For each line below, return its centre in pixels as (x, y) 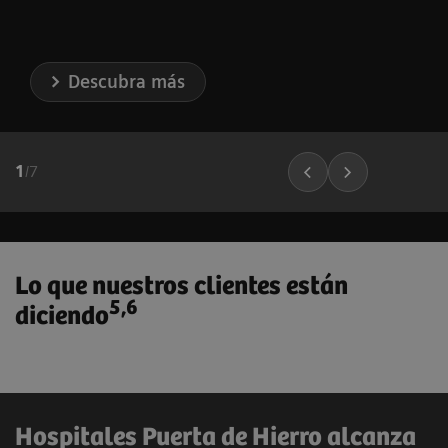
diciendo (62, 316)
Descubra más (127, 81)
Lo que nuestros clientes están (181, 286)
